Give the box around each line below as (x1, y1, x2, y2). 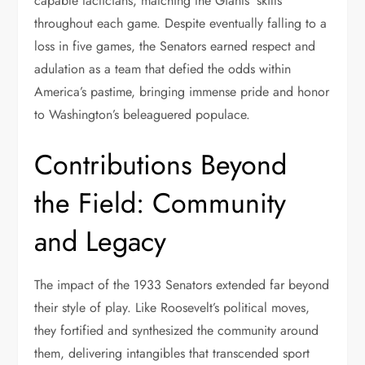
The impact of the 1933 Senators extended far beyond (34, 275, 330, 294)
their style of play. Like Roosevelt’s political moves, (34, 298, 310, 317)
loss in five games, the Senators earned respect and (34, 37, 316, 55)
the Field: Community (34, 183, 287, 223)
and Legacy (34, 222, 167, 262)
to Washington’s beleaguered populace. (34, 105, 251, 124)
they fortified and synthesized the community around (34, 321, 319, 340)
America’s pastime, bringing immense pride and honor (34, 82, 330, 101)
